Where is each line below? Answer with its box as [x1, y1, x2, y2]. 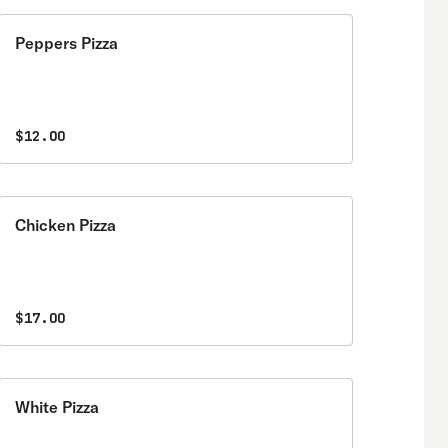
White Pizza [15, 397, 99, 417]
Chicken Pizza [15, 215, 116, 235]
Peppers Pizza [15, 33, 118, 53]
